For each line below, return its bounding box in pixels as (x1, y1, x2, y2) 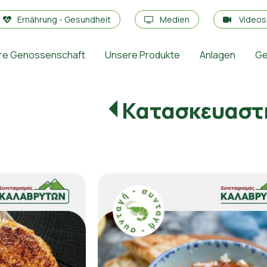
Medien (160, 14, 190, 25)
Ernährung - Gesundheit (17, 14, 111, 25)
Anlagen (199, 48, 235, 61)
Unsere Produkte (104, 48, 180, 61)
